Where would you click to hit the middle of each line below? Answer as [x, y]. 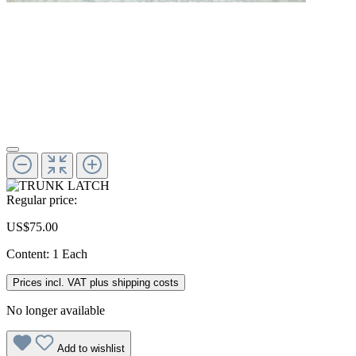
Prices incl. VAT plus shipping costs [96, 282]
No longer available [56, 310]
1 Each [70, 253]
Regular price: [42, 199]
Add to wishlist [91, 348]
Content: [29, 253]
